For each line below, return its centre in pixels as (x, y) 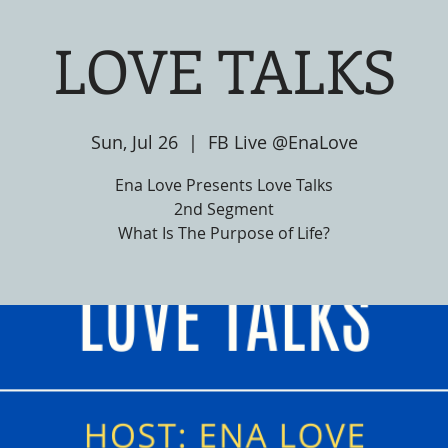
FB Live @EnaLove (282, 142)
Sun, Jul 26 (134, 142)
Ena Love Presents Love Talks (224, 185)
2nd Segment (224, 209)
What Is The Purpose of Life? (224, 233)
